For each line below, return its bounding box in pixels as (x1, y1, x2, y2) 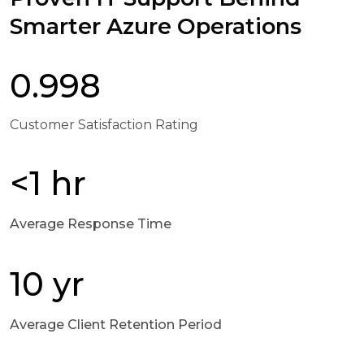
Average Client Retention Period (10, 316, 222, 332)
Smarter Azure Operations (10, 12, 301, 40)
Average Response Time (10, 215, 171, 232)
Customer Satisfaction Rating (10, 116, 198, 132)
